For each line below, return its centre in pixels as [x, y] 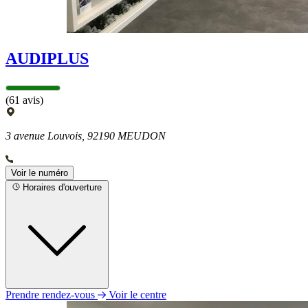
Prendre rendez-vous [52, 294]
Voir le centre [137, 294]
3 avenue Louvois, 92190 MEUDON [86, 135]
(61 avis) [24, 100]
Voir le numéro [40, 173]
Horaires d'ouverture [62, 187]
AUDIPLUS [47, 58]
